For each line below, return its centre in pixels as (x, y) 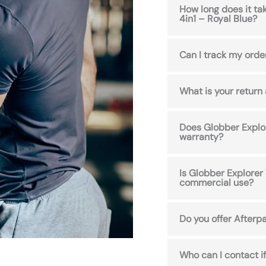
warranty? (202, 137)
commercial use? (217, 182)
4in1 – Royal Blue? (218, 18)
